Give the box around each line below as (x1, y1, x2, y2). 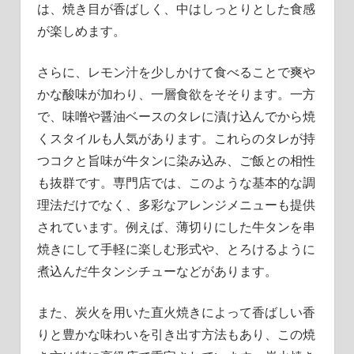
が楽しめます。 (36, 22, 126, 40)
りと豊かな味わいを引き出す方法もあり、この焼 (36, 326, 315, 344)
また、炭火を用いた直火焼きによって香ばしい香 (36, 303, 315, 322)
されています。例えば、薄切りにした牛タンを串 (36, 218, 315, 236)
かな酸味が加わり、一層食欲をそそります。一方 (36, 85, 315, 104)
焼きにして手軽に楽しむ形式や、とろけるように (36, 240, 315, 258)
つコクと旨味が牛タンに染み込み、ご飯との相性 (36, 152, 315, 170)
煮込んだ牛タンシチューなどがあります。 (36, 262, 277, 281)
